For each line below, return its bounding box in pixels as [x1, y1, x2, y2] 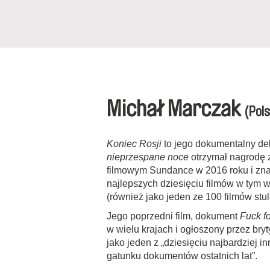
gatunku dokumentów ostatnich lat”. [107, 251, 257, 262]
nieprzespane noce [107, 152, 189, 163]
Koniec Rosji [107, 139, 162, 149]
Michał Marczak [107, 98, 245, 121]
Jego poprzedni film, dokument [107, 211, 240, 222]
